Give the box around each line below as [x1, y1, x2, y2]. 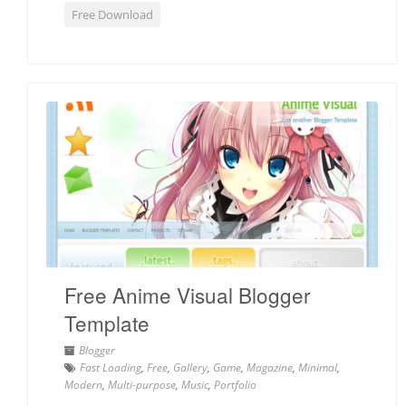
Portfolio [214, 377, 256, 393]
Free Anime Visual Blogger [64, 280, 311, 310]
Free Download [72, 6, 153, 24]
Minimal [298, 360, 337, 376]
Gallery [173, 360, 208, 376]
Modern [64, 377, 102, 393]
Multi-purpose [108, 377, 176, 393]
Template [64, 308, 150, 338]
